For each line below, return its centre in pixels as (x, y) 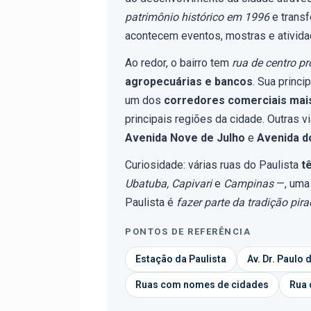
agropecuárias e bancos (189, 82)
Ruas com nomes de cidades (202, 285)
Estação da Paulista (181, 259)
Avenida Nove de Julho (185, 138)
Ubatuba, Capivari (168, 184)
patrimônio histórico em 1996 (197, 17)
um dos (144, 100)
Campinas (249, 184)
